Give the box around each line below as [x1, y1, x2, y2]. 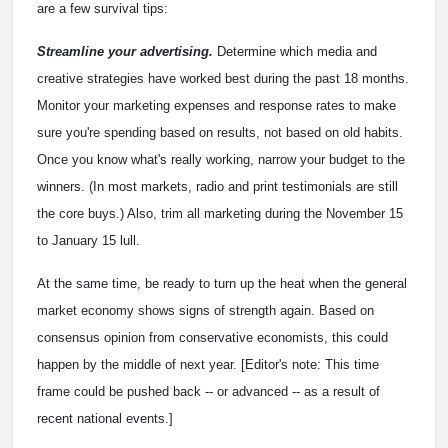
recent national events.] [37, 411, 173, 427]
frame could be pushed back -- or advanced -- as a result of [37, 384, 380, 400]
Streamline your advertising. [37, 44, 213, 60]
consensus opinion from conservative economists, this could [37, 330, 388, 346]
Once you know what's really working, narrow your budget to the [37, 152, 405, 168]
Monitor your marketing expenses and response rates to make [37, 98, 396, 114]
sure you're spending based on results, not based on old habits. [37, 125, 403, 141]
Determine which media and [213, 44, 377, 60]
